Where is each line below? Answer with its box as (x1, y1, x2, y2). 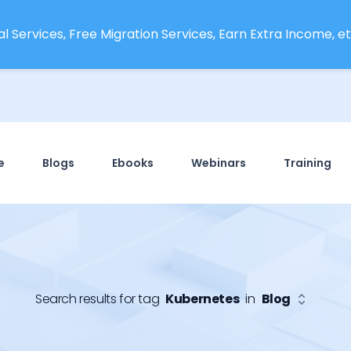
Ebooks (112, 155, 154, 172)
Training (284, 155, 331, 172)
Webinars (191, 155, 246, 172)
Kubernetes (165, 289, 240, 308)
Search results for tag (35, 289, 160, 308)
